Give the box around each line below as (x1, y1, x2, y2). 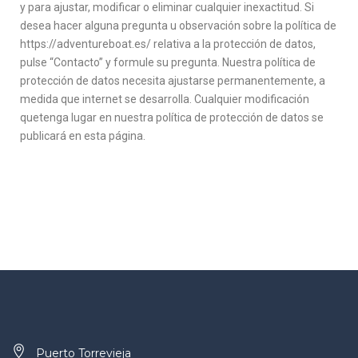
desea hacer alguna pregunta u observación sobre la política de (20, 19, 336, 32)
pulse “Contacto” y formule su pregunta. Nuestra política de (20, 56, 316, 69)
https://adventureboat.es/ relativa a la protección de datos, (20, 38, 316, 50)
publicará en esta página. (20, 129, 145, 142)
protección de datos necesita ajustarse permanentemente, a (20, 74, 325, 87)
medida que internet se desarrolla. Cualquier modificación (20, 93, 309, 105)
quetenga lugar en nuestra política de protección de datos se (20, 111, 324, 124)
